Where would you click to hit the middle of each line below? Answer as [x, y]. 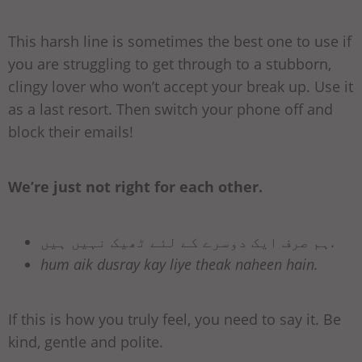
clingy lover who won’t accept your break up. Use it [181, 86]
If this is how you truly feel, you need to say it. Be [175, 319]
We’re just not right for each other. [135, 186]
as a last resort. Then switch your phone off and [170, 109]
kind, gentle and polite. [86, 341]
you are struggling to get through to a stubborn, [170, 63]
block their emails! [71, 131]
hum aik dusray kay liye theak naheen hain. [179, 264]
